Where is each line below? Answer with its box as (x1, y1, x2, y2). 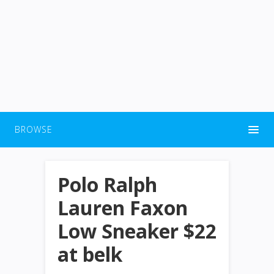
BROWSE (15, 124, 53, 135)
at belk (57, 241, 122, 267)
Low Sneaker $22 (57, 218, 217, 244)
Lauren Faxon (57, 194, 188, 221)
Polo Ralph (57, 171, 157, 198)
